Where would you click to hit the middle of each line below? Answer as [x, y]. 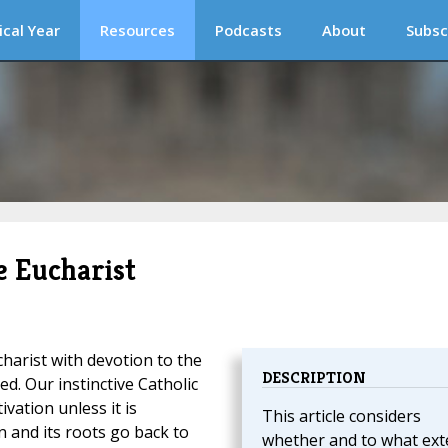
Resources [137, 30]
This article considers [341, 416]
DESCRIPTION [313, 378]
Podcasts [248, 30]
